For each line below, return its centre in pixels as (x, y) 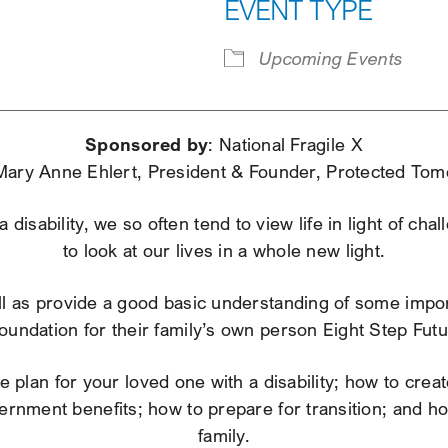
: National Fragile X (285, 145)
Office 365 (266, 47)
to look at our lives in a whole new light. (224, 251)
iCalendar (60, 47)
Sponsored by (147, 144)
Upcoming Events (331, 59)
